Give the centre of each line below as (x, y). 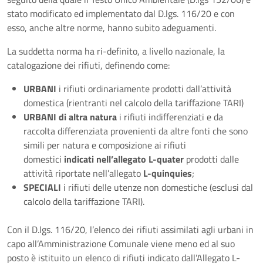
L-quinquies (168, 173)
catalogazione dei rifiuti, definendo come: (88, 65)
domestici (44, 159)
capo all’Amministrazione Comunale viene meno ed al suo (121, 244)
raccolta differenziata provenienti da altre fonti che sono (136, 131)
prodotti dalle (211, 159)
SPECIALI (42, 187)
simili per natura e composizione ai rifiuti (105, 145)
